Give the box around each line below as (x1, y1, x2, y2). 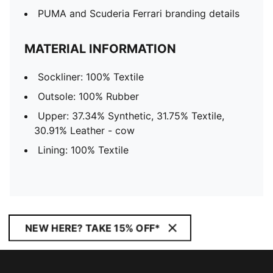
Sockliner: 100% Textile (38, 71, 144, 83)
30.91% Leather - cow (34, 124, 135, 136)
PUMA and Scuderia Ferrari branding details (38, 7, 239, 19)
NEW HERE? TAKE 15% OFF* (25, 222, 160, 234)
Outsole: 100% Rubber (38, 90, 139, 102)
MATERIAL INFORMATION (24, 41, 176, 56)
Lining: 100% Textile (38, 144, 129, 156)
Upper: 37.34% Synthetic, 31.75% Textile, (38, 110, 224, 122)
